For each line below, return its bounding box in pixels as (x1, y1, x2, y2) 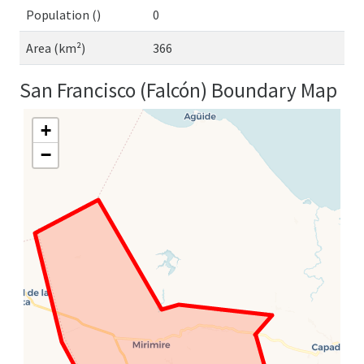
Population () (26, 6, 101, 23)
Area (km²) (26, 40, 85, 56)
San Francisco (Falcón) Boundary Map (19, 77, 337, 103)
